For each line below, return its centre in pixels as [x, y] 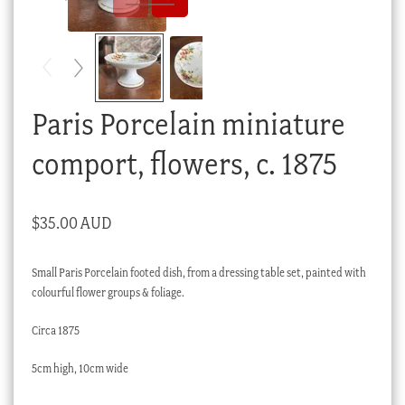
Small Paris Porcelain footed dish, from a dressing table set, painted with [198, 273]
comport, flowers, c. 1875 [184, 164]
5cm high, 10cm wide [80, 368]
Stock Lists [75, 85]
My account [77, 52]
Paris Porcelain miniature [188, 124]
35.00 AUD [75, 223]
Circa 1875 [55, 330]
